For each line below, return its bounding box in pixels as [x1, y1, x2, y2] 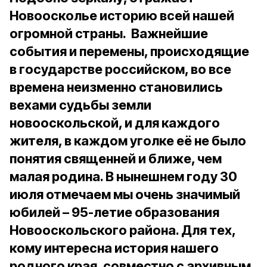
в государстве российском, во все [10, 61, 231, 77]
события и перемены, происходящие [10, 44, 249, 59]
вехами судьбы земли [10, 97, 151, 113]
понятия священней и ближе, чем [10, 151, 222, 166]
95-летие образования [72, 204, 219, 220]
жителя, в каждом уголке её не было [10, 133, 246, 148]
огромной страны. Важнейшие [10, 26, 208, 41]
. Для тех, [176, 222, 235, 238]
